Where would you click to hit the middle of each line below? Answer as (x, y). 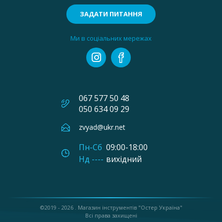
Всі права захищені (111, 215)
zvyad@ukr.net (102, 127)
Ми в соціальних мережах (111, 38)
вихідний (124, 159)
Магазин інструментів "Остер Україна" (130, 207)
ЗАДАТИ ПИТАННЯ (111, 14)
